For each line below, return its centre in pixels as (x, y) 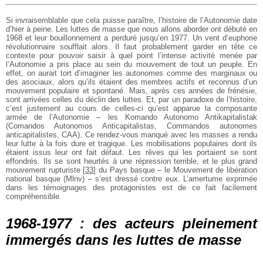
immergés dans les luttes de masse (124, 240)
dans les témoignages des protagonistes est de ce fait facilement (131, 188)
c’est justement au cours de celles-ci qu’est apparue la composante (131, 108)
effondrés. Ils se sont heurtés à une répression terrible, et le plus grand (131, 161)
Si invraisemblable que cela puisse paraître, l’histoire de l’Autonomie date (131, 20)
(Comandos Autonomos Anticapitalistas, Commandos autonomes (131, 126)
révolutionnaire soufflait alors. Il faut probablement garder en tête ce (131, 47)
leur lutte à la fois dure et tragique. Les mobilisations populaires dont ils (131, 144)
